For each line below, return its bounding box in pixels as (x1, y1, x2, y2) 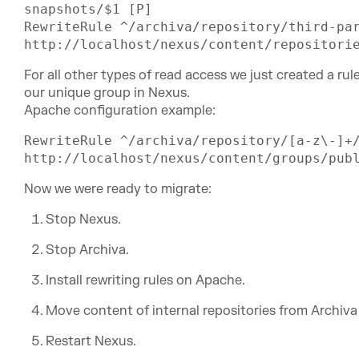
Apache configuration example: (24, 102, 216, 119)
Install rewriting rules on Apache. (46, 272, 246, 288)
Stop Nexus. (46, 211, 122, 228)
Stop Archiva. (46, 241, 130, 258)
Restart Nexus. (46, 333, 137, 349)
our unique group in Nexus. (24, 84, 190, 101)
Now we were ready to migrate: (24, 180, 212, 197)
